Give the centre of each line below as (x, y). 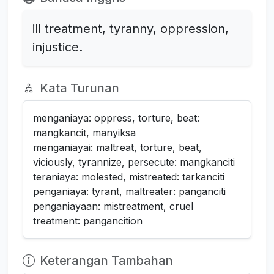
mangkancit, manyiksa (84, 133)
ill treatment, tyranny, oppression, (131, 29)
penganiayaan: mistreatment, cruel (113, 206)
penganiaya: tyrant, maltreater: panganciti (129, 192)
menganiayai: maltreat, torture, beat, (117, 148)
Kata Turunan (80, 88)
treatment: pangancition (88, 221)
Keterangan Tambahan (106, 261)
